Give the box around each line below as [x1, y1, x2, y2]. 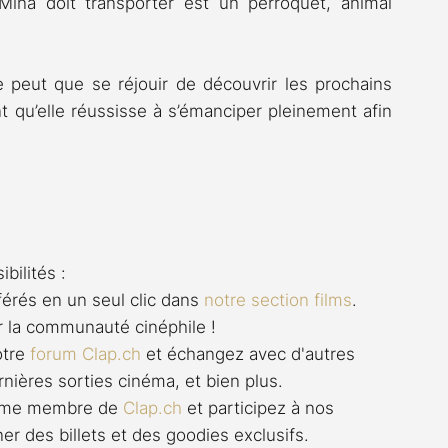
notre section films [204, 289, 352, 310]
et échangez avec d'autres [141, 343, 360, 364]
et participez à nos [182, 397, 339, 418]
